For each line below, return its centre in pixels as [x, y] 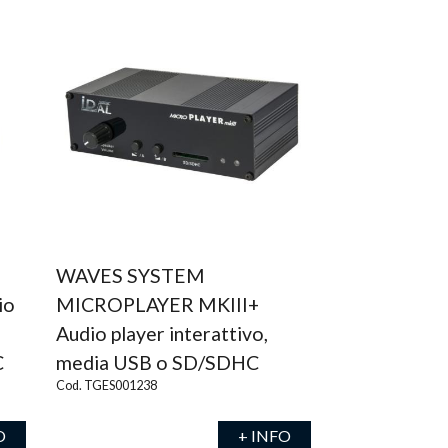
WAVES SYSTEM [130, 275]
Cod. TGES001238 [106, 385]
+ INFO [264, 435]
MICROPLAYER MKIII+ [157, 304]
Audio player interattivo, [161, 333]
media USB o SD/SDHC [157, 362]
